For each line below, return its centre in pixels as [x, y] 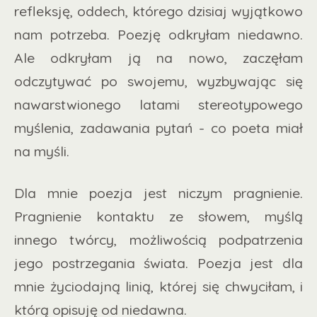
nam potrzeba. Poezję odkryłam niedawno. [158, 34]
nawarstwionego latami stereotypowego [158, 104]
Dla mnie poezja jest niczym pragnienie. [158, 192]
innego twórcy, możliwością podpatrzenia [158, 239]
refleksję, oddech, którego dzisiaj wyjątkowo [158, 11]
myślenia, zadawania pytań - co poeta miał [158, 127]
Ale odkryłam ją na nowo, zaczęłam [158, 57]
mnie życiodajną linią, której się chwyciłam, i [158, 286]
